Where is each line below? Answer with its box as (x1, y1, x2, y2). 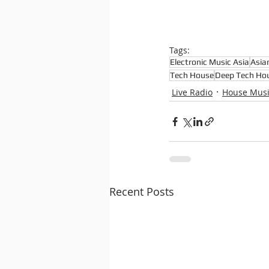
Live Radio (172, 86, 213, 98)
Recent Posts (109, 184, 174, 199)
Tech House (170, 70, 214, 80)
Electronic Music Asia (170, 57, 249, 67)
